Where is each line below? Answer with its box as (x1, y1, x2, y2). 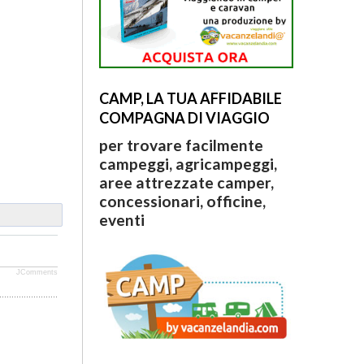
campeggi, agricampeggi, (98, 154, 277, 174)
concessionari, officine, (98, 192, 266, 211)
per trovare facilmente (98, 136, 263, 155)
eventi (98, 210, 145, 230)
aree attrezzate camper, (98, 173, 274, 193)
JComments (15, 268, 58, 276)
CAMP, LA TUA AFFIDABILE (98, 89, 282, 108)
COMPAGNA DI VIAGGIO (98, 109, 270, 128)
